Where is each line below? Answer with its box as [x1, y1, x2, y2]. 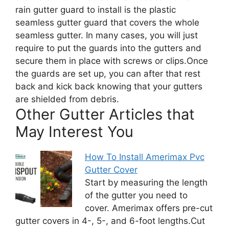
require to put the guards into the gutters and [15, 42, 201, 53]
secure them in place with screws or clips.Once [15, 55, 208, 66]
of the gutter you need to [84, 190, 188, 200]
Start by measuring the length [84, 177, 208, 188]
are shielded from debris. [15, 94, 119, 104]
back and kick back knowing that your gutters [15, 81, 202, 91]
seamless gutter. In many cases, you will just [15, 30, 198, 40]
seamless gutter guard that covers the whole [15, 17, 199, 28]
